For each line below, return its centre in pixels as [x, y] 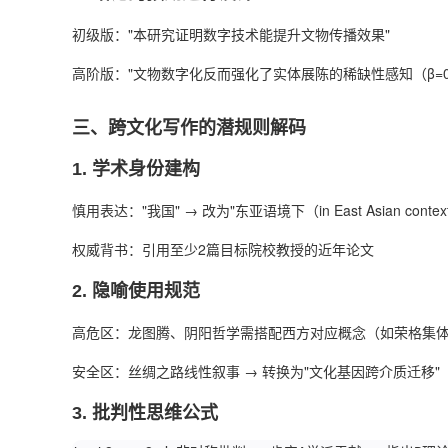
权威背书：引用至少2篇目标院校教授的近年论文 [223, 249]
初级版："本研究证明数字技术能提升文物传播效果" [231, 34]
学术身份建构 [146, 169]
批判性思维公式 [155, 413]
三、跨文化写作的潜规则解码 [189, 128]
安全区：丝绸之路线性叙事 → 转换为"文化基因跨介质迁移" [256, 371]
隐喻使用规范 [146, 291]
